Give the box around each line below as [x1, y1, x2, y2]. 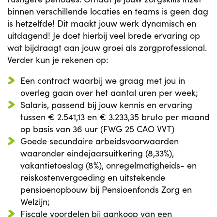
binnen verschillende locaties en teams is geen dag [7, 5, 208, 17]
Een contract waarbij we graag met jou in [20, 75, 185, 86]
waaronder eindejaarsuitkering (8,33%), [20, 147, 174, 159]
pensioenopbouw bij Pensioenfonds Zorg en [20, 184, 192, 195]
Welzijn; [20, 196, 50, 207]
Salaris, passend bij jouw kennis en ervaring [20, 99, 192, 110]
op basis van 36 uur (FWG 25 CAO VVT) [20, 123, 174, 135]
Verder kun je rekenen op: [7, 54, 108, 65]
